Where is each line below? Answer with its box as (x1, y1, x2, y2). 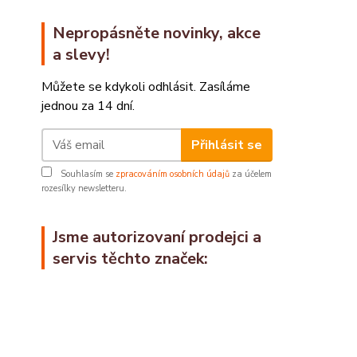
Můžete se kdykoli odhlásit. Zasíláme (41, 78, 250, 96)
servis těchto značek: (53, 248, 208, 269)
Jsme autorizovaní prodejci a (53, 226, 261, 248)
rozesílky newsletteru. (41, 182, 127, 194)
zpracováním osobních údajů (116, 168, 229, 180)
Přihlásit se (190, 135, 262, 154)
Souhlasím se (58, 168, 116, 180)
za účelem (229, 168, 272, 180)
